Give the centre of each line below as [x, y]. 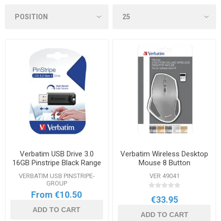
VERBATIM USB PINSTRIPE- [56, 176]
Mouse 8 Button [164, 163]
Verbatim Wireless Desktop [165, 154]
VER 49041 [164, 176]
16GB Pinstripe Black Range [56, 163]
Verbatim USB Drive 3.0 [56, 154]
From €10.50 [57, 194]
